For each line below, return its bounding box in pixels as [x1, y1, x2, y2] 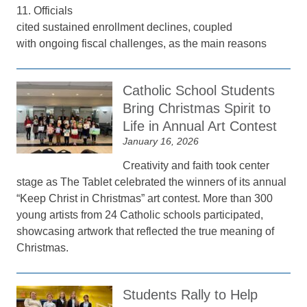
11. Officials [16, 5, 73, 16]
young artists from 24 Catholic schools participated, [16, 209, 264, 221]
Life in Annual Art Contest [123, 119, 278, 134]
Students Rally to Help [123, 287, 258, 302]
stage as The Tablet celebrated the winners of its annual [16, 176, 287, 188]
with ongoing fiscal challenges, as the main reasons [16, 38, 267, 49]
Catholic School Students [123, 83, 275, 98]
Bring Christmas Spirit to [123, 101, 271, 116]
